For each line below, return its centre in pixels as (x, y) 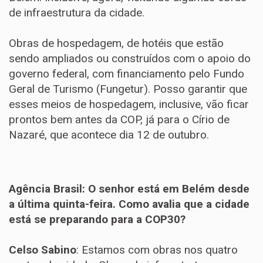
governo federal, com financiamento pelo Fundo (127, 74)
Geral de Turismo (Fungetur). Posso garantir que (128, 89)
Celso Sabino (43, 250)
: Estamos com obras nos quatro (157, 250)
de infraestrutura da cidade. (77, 13)
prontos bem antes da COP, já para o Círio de (119, 119)
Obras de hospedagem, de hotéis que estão (116, 43)
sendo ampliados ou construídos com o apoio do (130, 58)
